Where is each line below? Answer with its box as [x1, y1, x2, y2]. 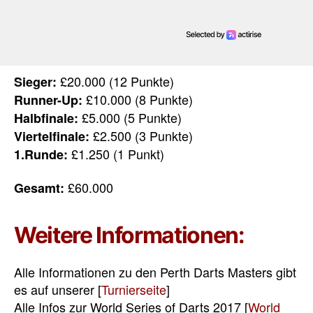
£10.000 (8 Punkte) [82, 89, 193, 108]
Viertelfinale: [14, 126, 89, 145]
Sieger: [14, 72, 57, 91]
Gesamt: [14, 179, 64, 198]
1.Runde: [14, 145, 68, 163]
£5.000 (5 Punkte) [78, 108, 182, 126]
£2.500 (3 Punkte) [89, 126, 193, 145]
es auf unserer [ [14, 280, 101, 299]
